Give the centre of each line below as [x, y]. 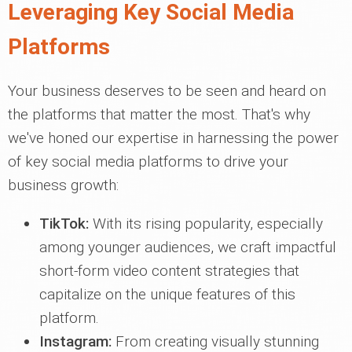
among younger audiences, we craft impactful [188, 247]
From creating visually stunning [215, 341]
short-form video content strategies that [169, 271]
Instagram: [75, 341]
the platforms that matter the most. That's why [159, 114]
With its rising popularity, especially [206, 224]
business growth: [63, 185]
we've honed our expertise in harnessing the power [173, 138]
